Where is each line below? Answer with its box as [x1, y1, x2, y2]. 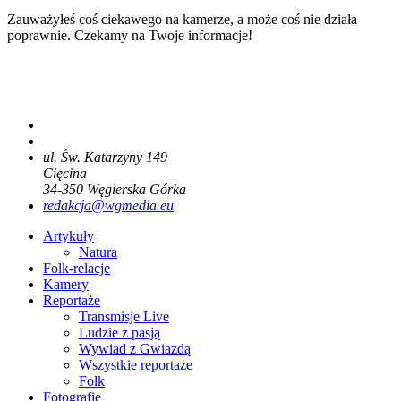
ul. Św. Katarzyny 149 [43, 149, 167, 165]
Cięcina [43, 165, 87, 181]
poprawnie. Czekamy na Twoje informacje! [7, 27, 252, 43]
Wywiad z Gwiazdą [79, 340, 191, 356]
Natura [79, 243, 117, 260]
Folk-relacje [43, 260, 110, 276]
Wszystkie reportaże [79, 356, 192, 372]
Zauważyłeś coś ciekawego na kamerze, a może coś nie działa [7, 11, 357, 27]
